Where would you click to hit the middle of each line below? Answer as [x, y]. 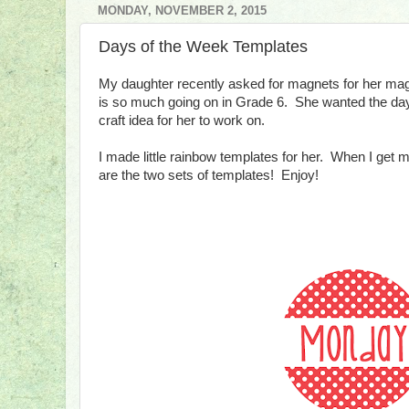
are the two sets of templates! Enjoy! [209, 176]
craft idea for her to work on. [182, 121]
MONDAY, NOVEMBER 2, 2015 [182, 10]
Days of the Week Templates [203, 47]
